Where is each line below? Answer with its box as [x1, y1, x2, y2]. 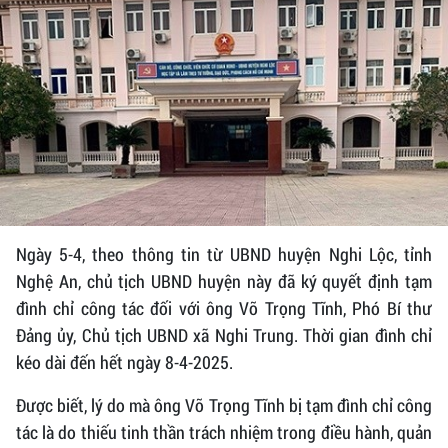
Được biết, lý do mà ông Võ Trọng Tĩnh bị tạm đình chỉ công [16, 393, 432, 418]
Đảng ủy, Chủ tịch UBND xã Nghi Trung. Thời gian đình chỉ [16, 323, 432, 348]
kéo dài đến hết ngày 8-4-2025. [16, 350, 233, 375]
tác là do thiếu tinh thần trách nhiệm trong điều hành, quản [16, 420, 432, 445]
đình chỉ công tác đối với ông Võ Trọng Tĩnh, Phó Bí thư [16, 296, 432, 321]
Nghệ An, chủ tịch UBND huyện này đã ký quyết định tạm [16, 269, 432, 294]
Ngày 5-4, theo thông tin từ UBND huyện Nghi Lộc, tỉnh [16, 242, 432, 267]
